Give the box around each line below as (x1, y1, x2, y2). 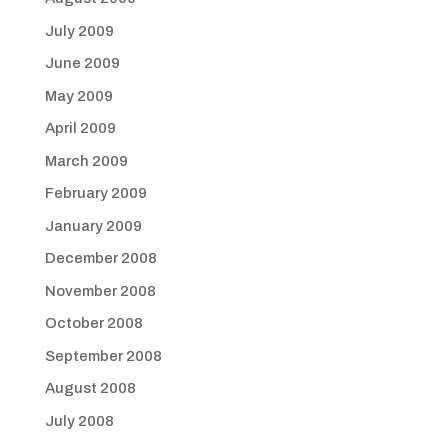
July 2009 (44, 22, 114, 39)
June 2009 (44, 55, 120, 71)
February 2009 (44, 185, 147, 201)
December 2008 (44, 250, 157, 266)
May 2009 (44, 87, 113, 104)
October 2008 (44, 315, 143, 331)
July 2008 (44, 412, 114, 429)
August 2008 (44, 380, 136, 396)
